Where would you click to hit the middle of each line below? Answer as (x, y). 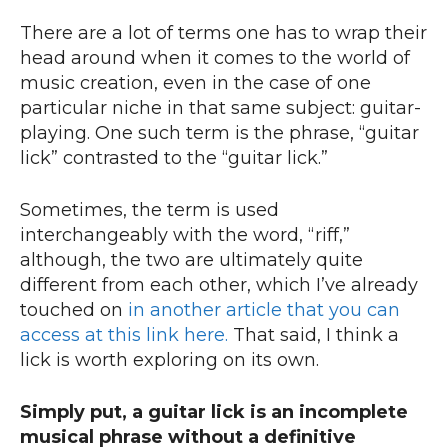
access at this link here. (126, 335)
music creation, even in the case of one (195, 83)
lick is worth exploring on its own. (169, 360)
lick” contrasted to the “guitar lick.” (174, 158)
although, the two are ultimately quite (191, 260)
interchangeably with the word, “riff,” (185, 235)
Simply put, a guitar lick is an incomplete (214, 412)
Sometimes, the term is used (149, 210)
